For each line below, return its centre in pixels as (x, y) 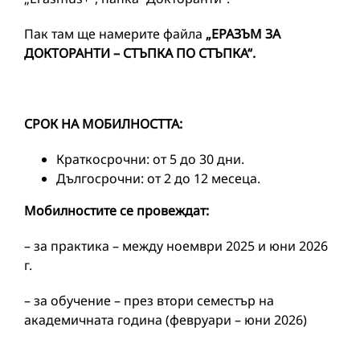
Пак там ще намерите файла (113, 34)
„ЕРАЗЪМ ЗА (241, 34)
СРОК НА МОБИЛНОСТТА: (103, 124)
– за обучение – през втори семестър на (149, 301)
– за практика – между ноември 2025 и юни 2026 (176, 246)
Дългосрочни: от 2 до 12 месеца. (158, 178)
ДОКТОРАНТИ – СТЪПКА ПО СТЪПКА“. (140, 53)
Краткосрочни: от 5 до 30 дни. (150, 159)
